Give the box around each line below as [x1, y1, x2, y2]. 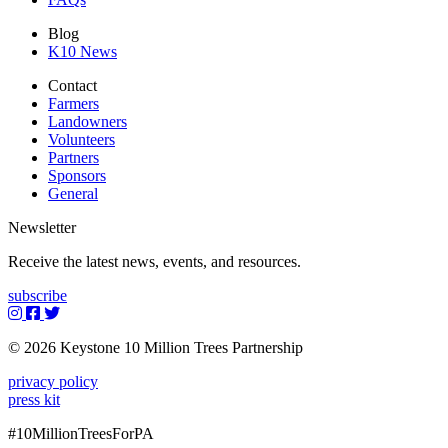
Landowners [48, 112, 127, 130]
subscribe [8, 286, 67, 304]
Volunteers [48, 130, 115, 148]
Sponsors [48, 166, 106, 184]
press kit [8, 390, 60, 408]
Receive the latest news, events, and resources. [8, 252, 301, 270]
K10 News [48, 42, 117, 60]
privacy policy [8, 372, 98, 390]
